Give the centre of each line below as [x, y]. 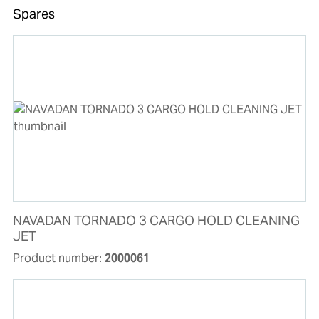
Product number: [58, 258]
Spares [33, 14]
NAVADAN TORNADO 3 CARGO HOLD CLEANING [156, 221]
